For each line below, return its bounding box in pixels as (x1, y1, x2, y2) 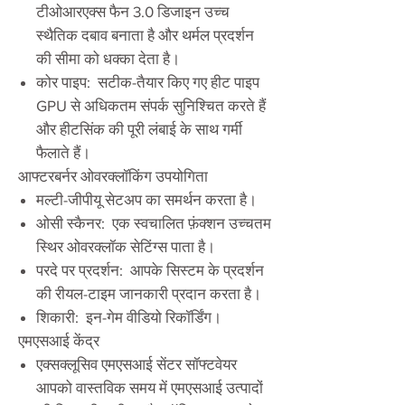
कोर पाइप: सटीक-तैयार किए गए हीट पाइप (36, 72, 259, 90)
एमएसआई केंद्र (18, 331, 99, 349)
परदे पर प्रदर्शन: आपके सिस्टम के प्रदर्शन (36, 260, 264, 278)
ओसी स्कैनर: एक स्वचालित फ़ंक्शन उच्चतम (36, 213, 271, 231)
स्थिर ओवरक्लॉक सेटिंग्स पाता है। (36, 237, 215, 255)
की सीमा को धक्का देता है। (36, 49, 180, 67)
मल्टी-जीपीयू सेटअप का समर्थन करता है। (36, 190, 257, 208)
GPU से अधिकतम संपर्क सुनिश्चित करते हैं (36, 96, 266, 114)
